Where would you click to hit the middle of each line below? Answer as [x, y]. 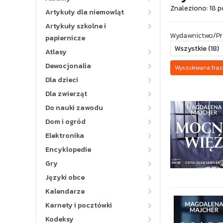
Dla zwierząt [66, 94]
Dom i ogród [65, 122]
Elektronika [65, 136]
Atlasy [56, 52]
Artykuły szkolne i [76, 26]
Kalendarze [65, 191]
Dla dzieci [62, 80]
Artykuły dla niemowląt [85, 12]
